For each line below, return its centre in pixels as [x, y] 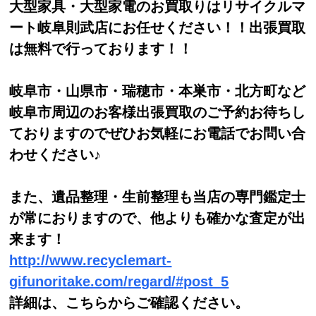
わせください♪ [55, 154]
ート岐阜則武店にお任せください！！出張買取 [158, 27]
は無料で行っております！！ [101, 48]
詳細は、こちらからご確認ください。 [129, 302]
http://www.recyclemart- [91, 260]
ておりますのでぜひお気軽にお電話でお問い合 [158, 133]
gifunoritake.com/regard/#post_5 [119, 281]
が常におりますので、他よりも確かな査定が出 [158, 218]
